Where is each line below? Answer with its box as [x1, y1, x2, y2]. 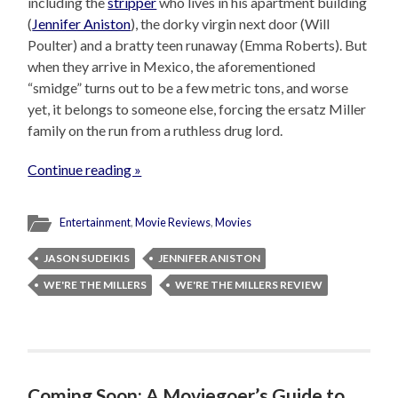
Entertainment [60, 215, 131, 230]
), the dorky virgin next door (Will [131, 15, 330, 33]
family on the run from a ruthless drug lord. [28, 122, 283, 139]
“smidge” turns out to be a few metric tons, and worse [28, 79, 349, 97]
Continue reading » [28, 161, 142, 179]
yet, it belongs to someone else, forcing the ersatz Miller [28, 100, 367, 118]
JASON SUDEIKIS [44, 251, 131, 266]
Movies [215, 215, 252, 230]
